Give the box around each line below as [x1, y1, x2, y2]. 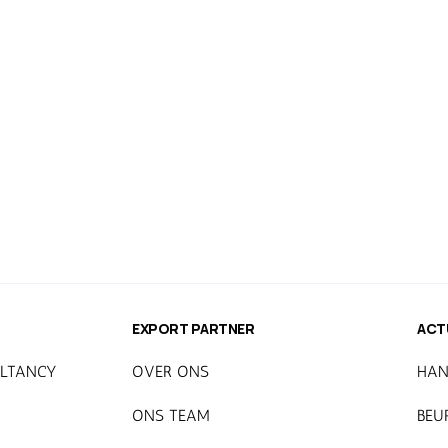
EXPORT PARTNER [132, 318, 255, 338]
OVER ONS [132, 361, 209, 381]
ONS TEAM [132, 405, 210, 425]
